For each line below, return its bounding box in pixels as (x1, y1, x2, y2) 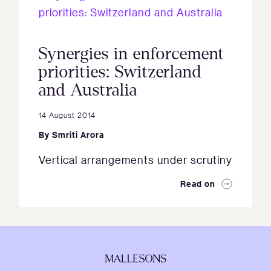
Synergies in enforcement (39, 45, 224, 63)
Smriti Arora (52, 129, 104, 140)
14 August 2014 (39, 109, 96, 120)
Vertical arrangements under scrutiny (39, 153, 232, 166)
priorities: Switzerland (39, 63, 202, 81)
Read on (180, 178, 215, 189)
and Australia (39, 81, 137, 99)
